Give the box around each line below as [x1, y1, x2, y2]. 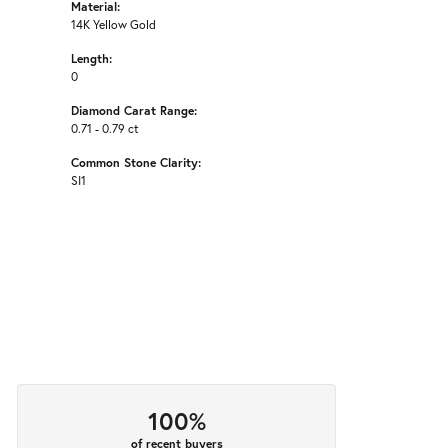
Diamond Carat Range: [71, 102, 197, 119]
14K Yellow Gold [71, 16, 156, 33]
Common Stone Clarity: [71, 154, 201, 171]
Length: [71, 50, 112, 67]
